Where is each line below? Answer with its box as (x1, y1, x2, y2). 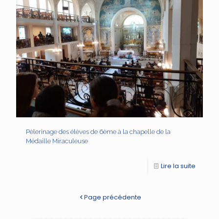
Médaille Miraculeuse (26, 137, 88, 145)
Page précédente (84, 193, 141, 202)
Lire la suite (161, 161, 196, 171)
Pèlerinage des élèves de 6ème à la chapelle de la (26, 128, 171, 136)
